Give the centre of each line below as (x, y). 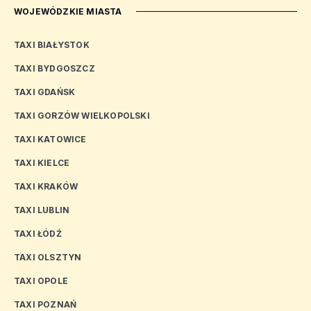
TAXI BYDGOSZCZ (54, 68)
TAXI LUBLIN (42, 210)
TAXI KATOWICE (50, 139)
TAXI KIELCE (42, 162)
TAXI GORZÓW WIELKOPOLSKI (82, 115)
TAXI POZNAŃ (45, 304)
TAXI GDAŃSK (45, 92)
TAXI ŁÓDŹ (38, 233)
